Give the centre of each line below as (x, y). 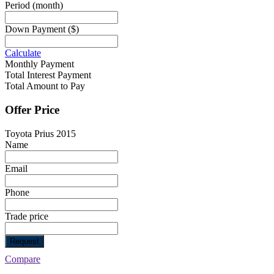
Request (24, 241)
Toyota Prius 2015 (40, 133)
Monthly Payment (39, 64)
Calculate (23, 53)
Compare (23, 259)
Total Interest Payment (48, 75)
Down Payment (36, 29)
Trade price (27, 216)
